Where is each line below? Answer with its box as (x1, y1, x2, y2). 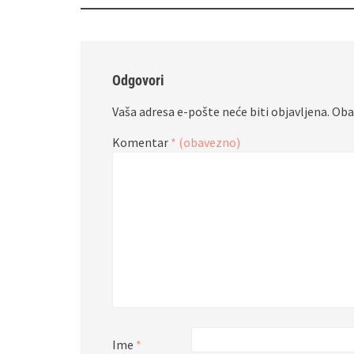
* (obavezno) (171, 134, 240, 150)
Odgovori (112, 71, 164, 88)
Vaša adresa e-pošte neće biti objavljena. (112, 103, 330, 119)
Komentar (112, 134, 171, 150)
